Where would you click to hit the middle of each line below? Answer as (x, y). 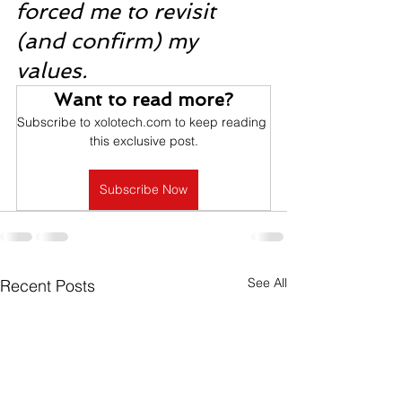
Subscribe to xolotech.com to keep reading (144, 122)
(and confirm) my (110, 41)
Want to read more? (144, 100)
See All (267, 283)
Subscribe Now (144, 189)
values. (55, 70)
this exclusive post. (144, 141)
